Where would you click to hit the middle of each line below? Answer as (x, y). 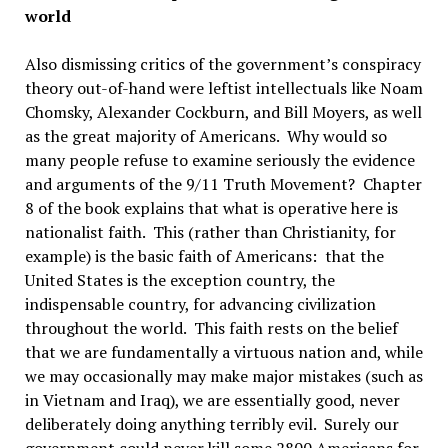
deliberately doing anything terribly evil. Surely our (211, 424)
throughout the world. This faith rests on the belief (211, 328)
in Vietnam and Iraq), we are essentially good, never (212, 400)
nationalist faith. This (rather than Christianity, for (210, 232)
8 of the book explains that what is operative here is (211, 208)
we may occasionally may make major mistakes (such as (223, 376)
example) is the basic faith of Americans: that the (204, 256)
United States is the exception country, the (179, 280)
